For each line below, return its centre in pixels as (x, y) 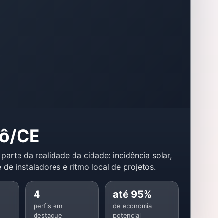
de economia (133, 206)
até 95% (133, 194)
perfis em (48, 206)
